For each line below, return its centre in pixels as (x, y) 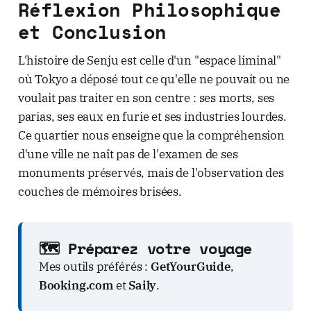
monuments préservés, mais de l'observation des (151, 173)
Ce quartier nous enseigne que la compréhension (151, 135)
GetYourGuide (190, 266)
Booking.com (76, 285)
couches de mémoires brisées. (100, 191)
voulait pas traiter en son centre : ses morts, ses (146, 98)
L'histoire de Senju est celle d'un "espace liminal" (150, 60)
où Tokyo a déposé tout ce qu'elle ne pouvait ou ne (154, 79)
